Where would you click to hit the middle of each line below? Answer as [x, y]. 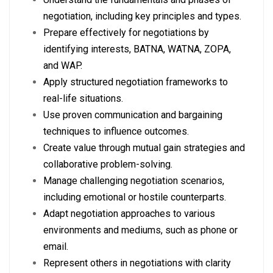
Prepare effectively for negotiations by [126, 33]
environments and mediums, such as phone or [140, 230]
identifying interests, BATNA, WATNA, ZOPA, [137, 49]
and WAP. [63, 66]
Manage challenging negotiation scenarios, [134, 181]
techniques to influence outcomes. [116, 131]
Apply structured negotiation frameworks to [136, 82]
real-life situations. [83, 98]
